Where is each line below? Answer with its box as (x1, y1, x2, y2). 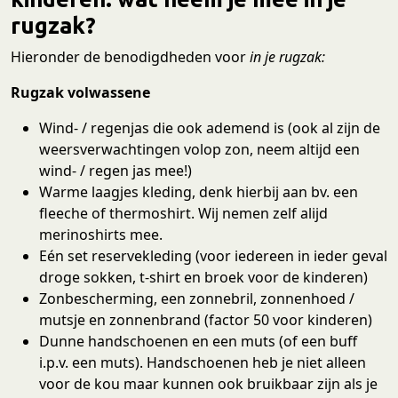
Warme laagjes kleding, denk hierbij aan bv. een (39, 181, 358, 202)
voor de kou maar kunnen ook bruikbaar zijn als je (39, 373, 378, 394)
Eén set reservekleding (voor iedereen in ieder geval (39, 245, 387, 266)
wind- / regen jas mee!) (39, 160, 192, 180)
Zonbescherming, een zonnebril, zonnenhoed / (39, 288, 354, 308)
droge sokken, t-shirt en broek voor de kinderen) (39, 267, 368, 287)
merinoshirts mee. (39, 224, 163, 244)
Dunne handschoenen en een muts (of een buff (39, 330, 357, 351)
